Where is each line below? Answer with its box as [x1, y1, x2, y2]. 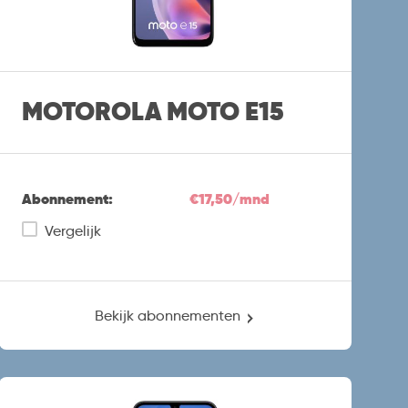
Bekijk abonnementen [95, 306, 241, 324]
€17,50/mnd [189, 189, 270, 209]
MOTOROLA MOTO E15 [22, 95, 284, 129]
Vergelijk [45, 221, 102, 240]
